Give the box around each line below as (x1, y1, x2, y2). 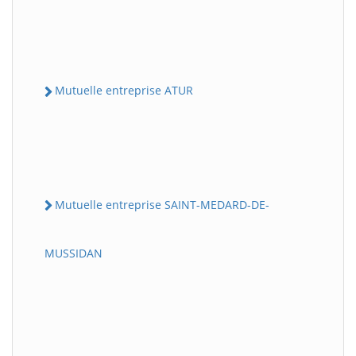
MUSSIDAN (44, 245, 103, 261)
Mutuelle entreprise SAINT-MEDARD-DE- (55, 196, 269, 212)
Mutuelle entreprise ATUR (55, 83, 193, 99)
